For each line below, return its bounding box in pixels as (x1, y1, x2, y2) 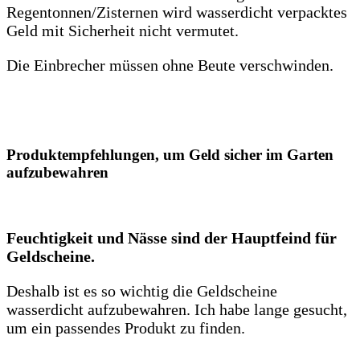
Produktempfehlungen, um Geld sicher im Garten (6, 145, 333, 163)
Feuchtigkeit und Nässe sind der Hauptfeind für (6, 228, 337, 247)
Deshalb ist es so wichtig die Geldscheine (6, 281, 277, 300)
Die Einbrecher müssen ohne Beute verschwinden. (6, 56, 333, 75)
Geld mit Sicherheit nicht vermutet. (6, 22, 239, 40)
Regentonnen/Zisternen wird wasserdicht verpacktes (6, 3, 347, 22)
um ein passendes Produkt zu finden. (6, 318, 245, 337)
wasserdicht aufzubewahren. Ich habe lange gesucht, (6, 300, 347, 318)
